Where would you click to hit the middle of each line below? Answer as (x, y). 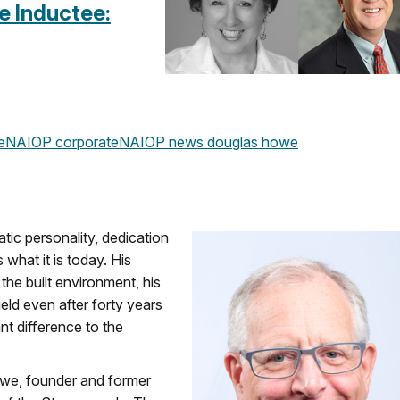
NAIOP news (161, 142)
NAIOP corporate (62, 142)
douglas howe (251, 142)
